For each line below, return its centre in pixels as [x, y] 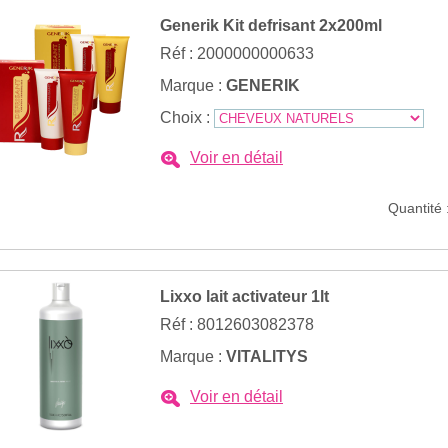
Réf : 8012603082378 [237, 324]
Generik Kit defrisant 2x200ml [271, 25]
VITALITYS [267, 356]
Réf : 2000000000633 [237, 53]
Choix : [187, 117]
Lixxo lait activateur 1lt [244, 296]
